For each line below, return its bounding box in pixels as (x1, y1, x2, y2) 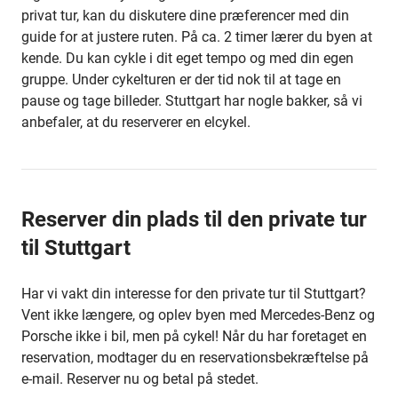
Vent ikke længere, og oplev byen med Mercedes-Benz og (21, 306, 375, 323)
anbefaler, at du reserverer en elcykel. (21, 114, 251, 131)
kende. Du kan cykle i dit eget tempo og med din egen (21, 50, 354, 67)
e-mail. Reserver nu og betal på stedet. (21, 370, 259, 387)
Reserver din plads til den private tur (21, 207, 367, 232)
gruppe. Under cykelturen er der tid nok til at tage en (21, 71, 341, 88)
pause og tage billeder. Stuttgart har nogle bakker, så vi (21, 92, 362, 109)
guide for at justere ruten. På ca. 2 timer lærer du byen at (21, 28, 372, 45)
